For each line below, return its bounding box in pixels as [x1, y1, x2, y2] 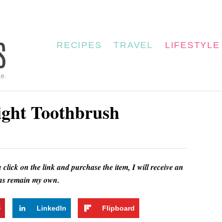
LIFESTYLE [165, 40, 220, 50]
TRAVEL [113, 40, 153, 50]
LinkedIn [36, 204, 66, 212]
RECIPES [56, 40, 102, 50]
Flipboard [102, 204, 135, 212]
